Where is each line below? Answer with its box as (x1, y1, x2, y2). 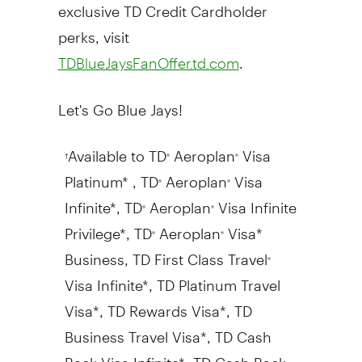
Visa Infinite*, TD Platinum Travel (64, 262, 280, 294)
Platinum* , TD (64, 158, 158, 191)
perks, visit (57, 14, 129, 46)
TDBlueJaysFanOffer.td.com (57, 53, 239, 72)
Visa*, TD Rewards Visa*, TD (64, 288, 252, 320)
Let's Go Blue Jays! (57, 86, 183, 119)
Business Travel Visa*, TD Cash (64, 314, 271, 346)
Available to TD (67, 133, 166, 165)
